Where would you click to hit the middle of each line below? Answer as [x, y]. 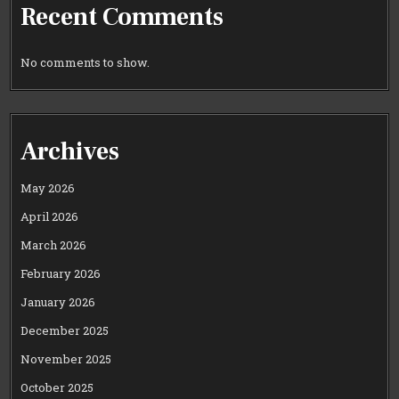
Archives [70, 151]
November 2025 [66, 358]
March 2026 [54, 244]
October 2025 [57, 387]
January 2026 [58, 301]
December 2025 [65, 330]
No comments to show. [85, 63]
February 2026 [61, 273]
